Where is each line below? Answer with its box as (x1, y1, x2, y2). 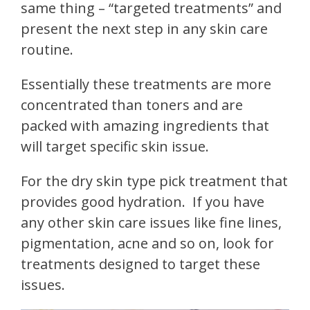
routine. (21, 39, 73, 59)
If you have (192, 192, 264, 211)
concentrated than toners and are (21, 95, 243, 114)
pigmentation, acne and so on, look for (21, 233, 274, 253)
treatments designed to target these (21, 254, 260, 273)
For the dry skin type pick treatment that (21, 171, 288, 190)
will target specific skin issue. (21, 136, 209, 156)
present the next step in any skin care (21, 19, 268, 38)
